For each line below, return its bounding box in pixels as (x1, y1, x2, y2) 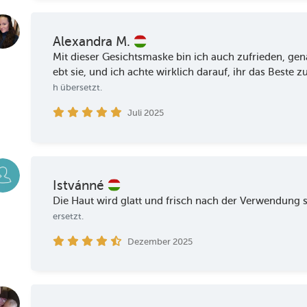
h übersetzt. (53, 82, 103, 93)
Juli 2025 (127, 108, 164, 119)
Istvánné (53, 177, 108, 193)
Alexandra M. (53, 34, 134, 50)
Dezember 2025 (127, 236, 193, 247)
